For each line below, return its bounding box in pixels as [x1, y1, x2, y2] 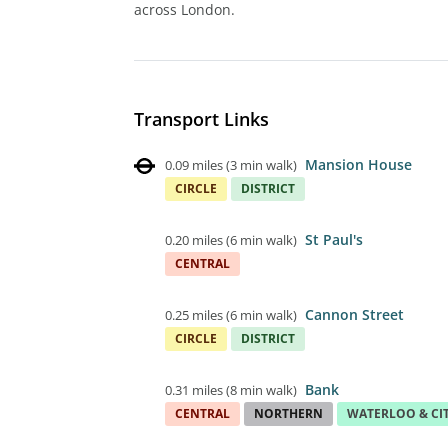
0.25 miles [165, 305, 223, 324]
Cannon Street [305, 304, 404, 324]
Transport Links [134, 106, 269, 131]
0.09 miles [165, 155, 223, 174]
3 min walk [230, 155, 293, 174]
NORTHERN [254, 404, 323, 422]
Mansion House [305, 154, 412, 174]
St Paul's [305, 229, 363, 249]
